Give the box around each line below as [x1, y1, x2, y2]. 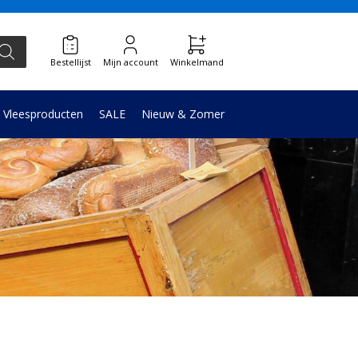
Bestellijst [50, 56, 91, 68]
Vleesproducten [3, 106, 83, 121]
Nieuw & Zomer [141, 106, 225, 121]
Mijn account [102, 56, 158, 68]
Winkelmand [169, 56, 224, 68]
